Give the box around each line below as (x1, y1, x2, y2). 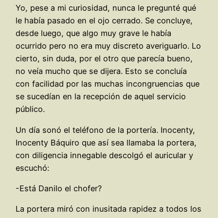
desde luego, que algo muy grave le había (16, 28, 171, 38)
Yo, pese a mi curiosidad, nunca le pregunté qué (16, 3, 196, 13)
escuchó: (16, 163, 49, 173)
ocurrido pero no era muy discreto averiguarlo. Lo (16, 41, 201, 51)
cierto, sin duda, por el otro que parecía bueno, (16, 54, 193, 64)
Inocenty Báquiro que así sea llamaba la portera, (16, 137, 197, 147)
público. (16, 104, 45, 114)
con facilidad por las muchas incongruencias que (16, 79, 200, 89)
